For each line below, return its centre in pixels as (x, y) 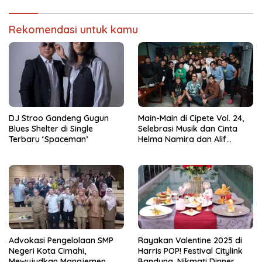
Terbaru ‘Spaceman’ (48, 139)
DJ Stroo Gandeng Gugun (59, 118)
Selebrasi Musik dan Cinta (188, 128)
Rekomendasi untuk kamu (73, 30)
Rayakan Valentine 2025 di (190, 240)
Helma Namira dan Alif (182, 139)
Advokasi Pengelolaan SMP (61, 240)
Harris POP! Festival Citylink (190, 251)
